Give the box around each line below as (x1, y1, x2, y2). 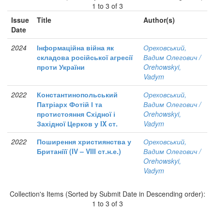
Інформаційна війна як (37, 43, 114, 53)
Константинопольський (37, 90, 118, 100)
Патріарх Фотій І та (37, 99, 102, 109)
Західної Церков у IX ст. (37, 119, 118, 129)
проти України (37, 62, 85, 72)
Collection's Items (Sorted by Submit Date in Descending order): (9, 189, 205, 199)
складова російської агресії (37, 52, 133, 62)
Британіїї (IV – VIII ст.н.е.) (37, 146, 121, 156)
